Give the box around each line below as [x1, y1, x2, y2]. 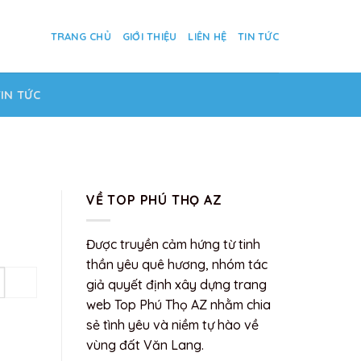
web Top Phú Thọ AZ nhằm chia [86, 296, 271, 313]
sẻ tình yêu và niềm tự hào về [86, 316, 259, 333]
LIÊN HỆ [188, 30, 227, 43]
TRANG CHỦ [50, 30, 111, 43]
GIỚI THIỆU [122, 30, 177, 43]
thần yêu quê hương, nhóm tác [86, 255, 268, 272]
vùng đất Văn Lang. [86, 336, 204, 353]
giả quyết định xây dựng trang [86, 276, 267, 293]
